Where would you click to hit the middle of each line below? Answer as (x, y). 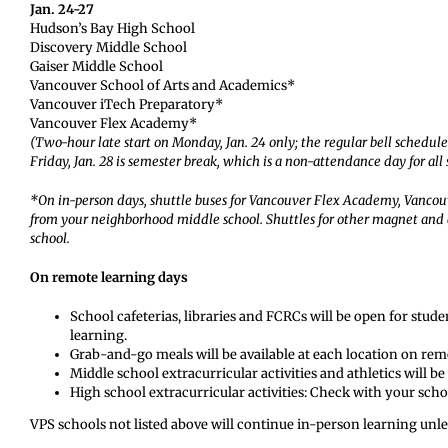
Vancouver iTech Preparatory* (126, 104)
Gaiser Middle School (96, 66)
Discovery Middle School (108, 47)
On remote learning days (108, 277)
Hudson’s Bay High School (112, 28)
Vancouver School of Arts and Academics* (162, 85)
